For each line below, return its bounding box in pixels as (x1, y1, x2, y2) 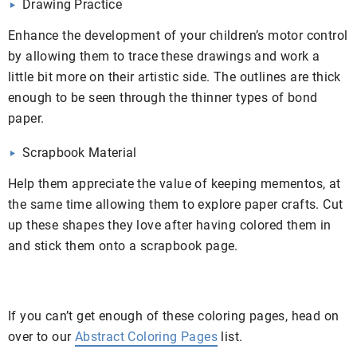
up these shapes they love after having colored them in (8, 217, 331, 233)
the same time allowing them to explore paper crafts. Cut (8, 196, 343, 212)
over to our (8, 328, 75, 344)
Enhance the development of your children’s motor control (8, 27, 348, 43)
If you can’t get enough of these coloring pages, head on (8, 308, 339, 324)
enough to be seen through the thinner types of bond (8, 89, 318, 105)
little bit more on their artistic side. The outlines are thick (8, 69, 341, 84)
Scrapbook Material (22, 144, 137, 160)
